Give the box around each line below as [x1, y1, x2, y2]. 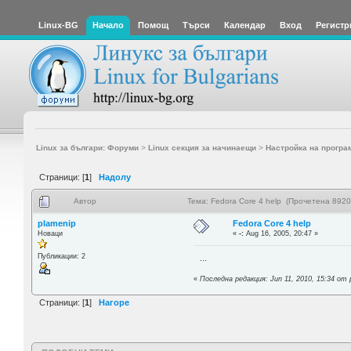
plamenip [37, 218, 76, 228]
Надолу [99, 172, 131, 182]
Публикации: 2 [37, 251, 85, 260]
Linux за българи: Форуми [35, 143, 139, 152]
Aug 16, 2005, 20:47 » [244, 229, 319, 237]
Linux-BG [38, 20, 78, 30]
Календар [224, 20, 266, 30]
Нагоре [99, 298, 129, 308]
